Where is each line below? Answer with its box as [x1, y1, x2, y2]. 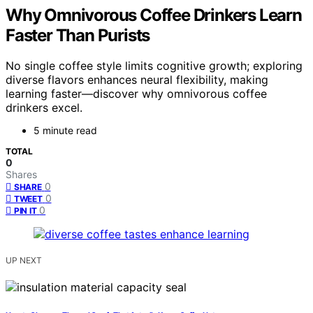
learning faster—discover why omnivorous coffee [6, 87, 267, 101]
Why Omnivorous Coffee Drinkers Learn [6, 4, 302, 25]
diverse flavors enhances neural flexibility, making [6, 73, 268, 87]
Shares [6, 168, 37, 181]
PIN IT [14, 205, 37, 217]
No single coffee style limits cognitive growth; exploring [6, 59, 303, 73]
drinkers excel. [6, 101, 82, 115]
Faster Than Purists [6, 24, 150, 45]
